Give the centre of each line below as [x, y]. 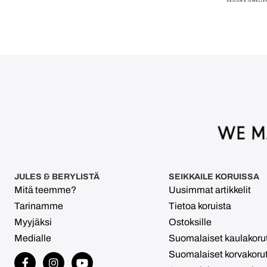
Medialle [33, 238]
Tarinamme [39, 206]
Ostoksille [190, 222]
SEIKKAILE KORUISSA [214, 177]
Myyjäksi [33, 222]
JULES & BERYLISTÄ [57, 177]
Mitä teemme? [45, 190]
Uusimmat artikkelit [210, 190]
